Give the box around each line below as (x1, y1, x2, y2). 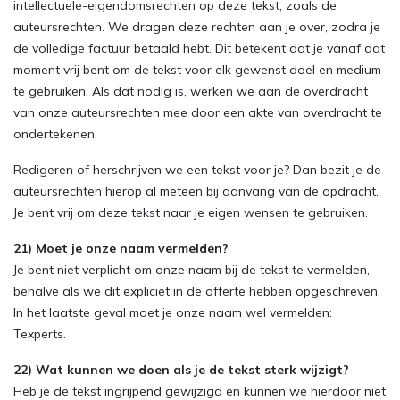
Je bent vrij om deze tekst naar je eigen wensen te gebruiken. (13, 204, 368, 221)
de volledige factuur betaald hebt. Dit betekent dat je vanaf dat (13, 40, 385, 56)
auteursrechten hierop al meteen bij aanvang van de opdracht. (13, 183, 379, 199)
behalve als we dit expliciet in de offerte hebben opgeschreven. (13, 283, 380, 299)
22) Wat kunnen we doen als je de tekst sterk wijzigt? (13, 362, 353, 378)
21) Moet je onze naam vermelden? (13, 240, 229, 256)
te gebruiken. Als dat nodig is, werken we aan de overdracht (13, 83, 368, 99)
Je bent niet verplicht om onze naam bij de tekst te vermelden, (13, 262, 370, 278)
